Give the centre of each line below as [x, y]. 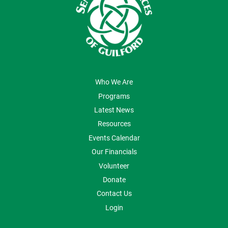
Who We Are [114, 82]
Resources [114, 124]
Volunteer [114, 165]
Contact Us [114, 193]
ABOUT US [35, 81]
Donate [114, 179]
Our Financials [114, 152]
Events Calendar [114, 137]
